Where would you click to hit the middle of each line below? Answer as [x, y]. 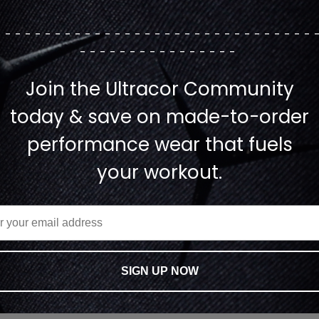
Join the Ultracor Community [159, 89]
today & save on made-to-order [159, 117]
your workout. [159, 172]
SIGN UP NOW [159, 271]
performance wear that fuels [159, 145]
